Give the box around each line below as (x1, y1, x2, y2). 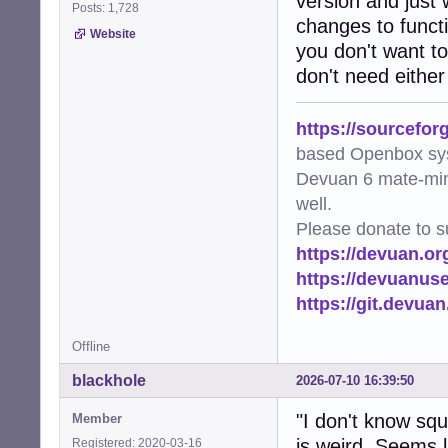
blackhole (72, 372, 146, 390)
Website (90, 27, 136, 42)
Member (72, 411, 122, 427)
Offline (72, 339, 110, 355)
